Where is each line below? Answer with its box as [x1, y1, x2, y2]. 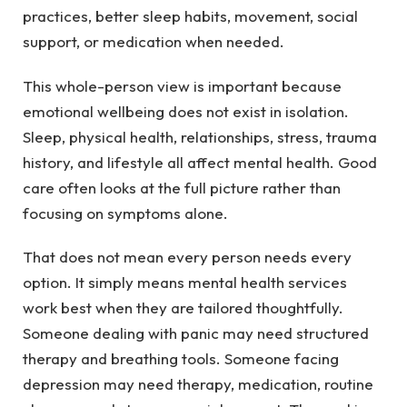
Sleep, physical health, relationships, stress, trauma [23, 126, 377, 146]
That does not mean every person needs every [23, 247, 352, 267]
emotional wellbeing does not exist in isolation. [23, 101, 349, 121]
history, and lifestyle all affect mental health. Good [23, 152, 377, 172]
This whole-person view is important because [23, 75, 342, 95]
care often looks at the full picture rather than [23, 177, 341, 197]
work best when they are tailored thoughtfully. [23, 298, 343, 318]
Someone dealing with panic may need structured [23, 323, 369, 343]
